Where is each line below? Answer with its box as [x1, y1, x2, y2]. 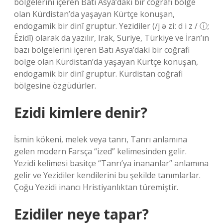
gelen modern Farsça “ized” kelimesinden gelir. [14, 146, 187, 157]
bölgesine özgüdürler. [14, 80, 96, 91]
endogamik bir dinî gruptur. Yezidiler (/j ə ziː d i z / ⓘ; [14, 20, 209, 31]
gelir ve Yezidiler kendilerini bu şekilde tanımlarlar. [14, 170, 201, 181]
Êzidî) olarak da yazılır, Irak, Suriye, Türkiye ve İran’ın [14, 32, 209, 43]
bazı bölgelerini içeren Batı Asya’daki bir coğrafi [14, 44, 190, 55]
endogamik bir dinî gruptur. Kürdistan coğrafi [14, 68, 183, 79]
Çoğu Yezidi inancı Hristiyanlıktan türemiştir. [14, 182, 178, 193]
